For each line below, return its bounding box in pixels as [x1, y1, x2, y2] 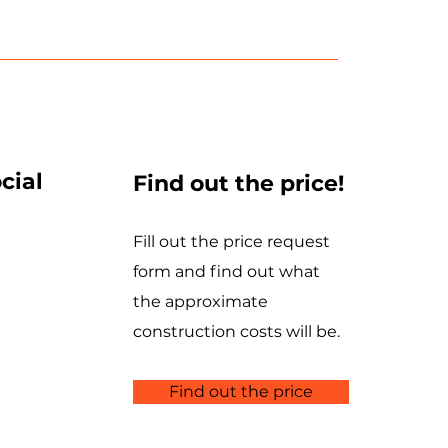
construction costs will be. [133, 322, 340, 341]
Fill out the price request [133, 232, 330, 251]
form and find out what [133, 262, 320, 281]
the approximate [133, 292, 268, 311]
